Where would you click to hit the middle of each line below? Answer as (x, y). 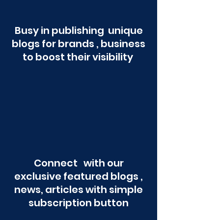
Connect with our (79, 163)
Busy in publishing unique (79, 30)
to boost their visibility (79, 57)
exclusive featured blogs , (79, 176)
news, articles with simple (79, 190)
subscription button (79, 203)
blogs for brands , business (79, 44)
